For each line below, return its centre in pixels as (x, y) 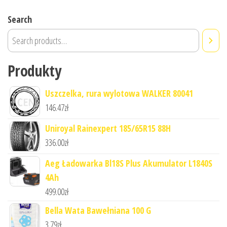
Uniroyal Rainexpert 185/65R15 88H (108, 128)
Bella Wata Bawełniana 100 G (98, 210)
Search (20, 19)
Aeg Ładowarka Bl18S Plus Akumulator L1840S (129, 163)
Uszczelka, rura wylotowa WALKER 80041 (119, 93)
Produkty (34, 70)
